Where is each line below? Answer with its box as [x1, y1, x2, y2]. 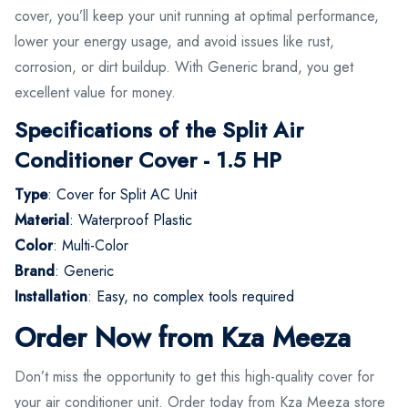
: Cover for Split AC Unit [47, 183, 197, 205]
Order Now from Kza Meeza [15, 317, 351, 357]
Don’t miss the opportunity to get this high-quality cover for [15, 365, 374, 387]
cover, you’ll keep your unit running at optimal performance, [15, 5, 379, 26]
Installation [15, 285, 87, 307]
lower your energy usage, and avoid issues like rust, [15, 30, 334, 52]
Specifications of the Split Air [15, 113, 303, 146]
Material [15, 209, 69, 230]
